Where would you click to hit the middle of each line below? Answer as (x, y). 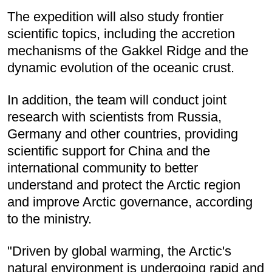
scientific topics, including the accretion (121, 33)
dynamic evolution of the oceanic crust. (121, 67)
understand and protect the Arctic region (124, 185)
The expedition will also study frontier (115, 16)
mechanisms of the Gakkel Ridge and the (128, 50)
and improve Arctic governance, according (130, 202)
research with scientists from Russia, (114, 117)
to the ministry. (49, 219)
